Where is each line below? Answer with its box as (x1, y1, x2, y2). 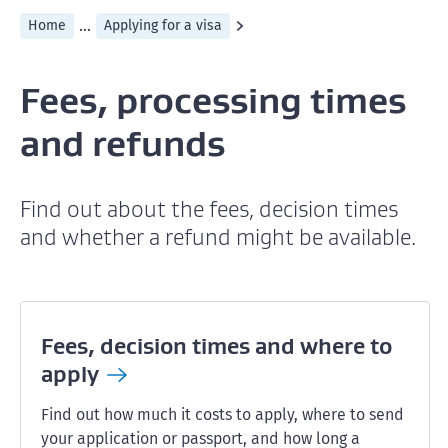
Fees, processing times (20, 77, 406, 123)
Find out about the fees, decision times (20, 196, 398, 222)
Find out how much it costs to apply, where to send (41, 405, 404, 424)
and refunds (20, 120, 225, 166)
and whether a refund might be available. (20, 224, 416, 250)
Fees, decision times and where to (41, 332, 392, 360)
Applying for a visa (104, 17, 222, 34)
